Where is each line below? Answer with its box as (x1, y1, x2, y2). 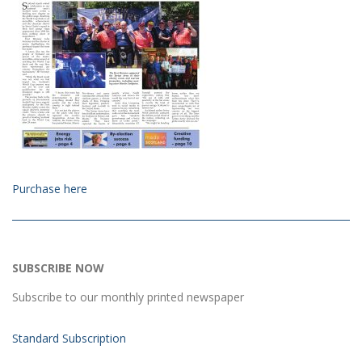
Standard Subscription (12, 330, 126, 347)
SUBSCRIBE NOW (12, 260, 104, 276)
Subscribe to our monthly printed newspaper (12, 289, 244, 305)
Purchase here (12, 181, 87, 197)
